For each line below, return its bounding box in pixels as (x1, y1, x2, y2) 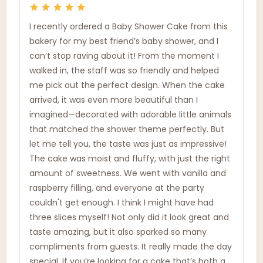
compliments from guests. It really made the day (29, 241, 232, 252)
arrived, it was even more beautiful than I (29, 94, 198, 106)
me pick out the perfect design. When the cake (29, 79, 225, 91)
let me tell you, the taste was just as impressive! (29, 138, 227, 150)
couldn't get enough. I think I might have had (29, 197, 214, 208)
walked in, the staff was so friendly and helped (29, 65, 219, 76)
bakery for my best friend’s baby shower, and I (29, 35, 218, 47)
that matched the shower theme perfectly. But (29, 123, 224, 135)
